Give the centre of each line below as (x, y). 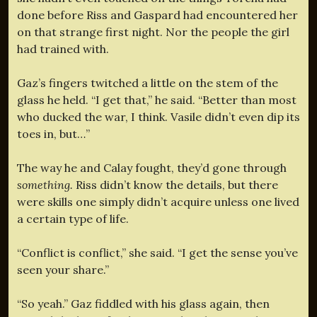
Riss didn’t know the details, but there (177, 184)
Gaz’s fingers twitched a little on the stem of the (148, 82)
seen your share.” (63, 269)
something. (46, 184)
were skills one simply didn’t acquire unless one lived (158, 201)
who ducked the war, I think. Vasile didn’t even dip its (158, 116)
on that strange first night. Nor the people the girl (153, 31)
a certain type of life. (73, 218)
